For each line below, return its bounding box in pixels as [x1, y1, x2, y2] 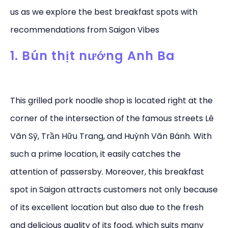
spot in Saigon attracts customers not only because [10, 183, 218, 195]
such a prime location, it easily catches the [10, 148, 181, 160]
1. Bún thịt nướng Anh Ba [10, 47, 175, 64]
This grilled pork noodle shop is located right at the [10, 94, 213, 106]
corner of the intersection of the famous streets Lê [10, 112, 214, 124]
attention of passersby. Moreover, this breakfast [10, 165, 204, 178]
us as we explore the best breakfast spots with [10, 6, 197, 18]
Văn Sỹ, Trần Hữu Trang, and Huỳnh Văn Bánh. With [10, 130, 212, 142]
